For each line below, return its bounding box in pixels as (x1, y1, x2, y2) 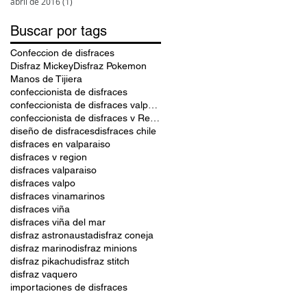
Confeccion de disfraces (10, 47, 114, 58)
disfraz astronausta (10, 229, 93, 241)
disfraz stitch (75, 255, 130, 267)
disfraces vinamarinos (10, 190, 105, 201)
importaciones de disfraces (10, 281, 127, 293)
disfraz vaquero (10, 268, 77, 280)
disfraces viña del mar (10, 216, 106, 228)
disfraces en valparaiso (10, 138, 110, 149)
